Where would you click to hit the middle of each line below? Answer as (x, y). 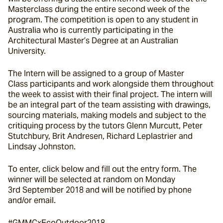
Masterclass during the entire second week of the (99, 9)
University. (27, 51)
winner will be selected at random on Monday (92, 179)
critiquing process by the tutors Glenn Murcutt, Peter (105, 126)
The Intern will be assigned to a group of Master (96, 73)
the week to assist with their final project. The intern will (110, 94)
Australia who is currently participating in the (91, 30)
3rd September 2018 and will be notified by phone (100, 190)
